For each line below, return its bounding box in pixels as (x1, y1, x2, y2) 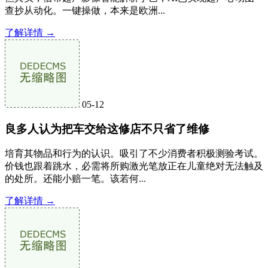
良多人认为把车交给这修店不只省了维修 (5, 122, 209, 135)
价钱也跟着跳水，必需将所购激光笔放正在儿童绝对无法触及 (5, 161, 263, 172)
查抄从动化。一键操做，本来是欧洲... (5, 5, 165, 16)
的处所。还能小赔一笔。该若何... (5, 173, 146, 184)
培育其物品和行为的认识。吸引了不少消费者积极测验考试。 (5, 148, 263, 159)
